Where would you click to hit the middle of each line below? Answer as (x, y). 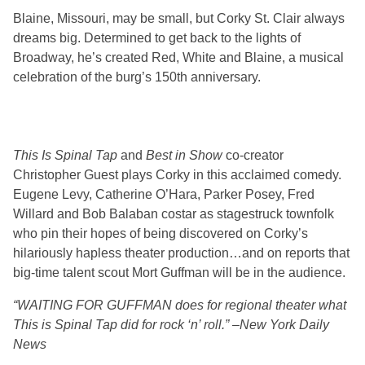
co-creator (253, 156)
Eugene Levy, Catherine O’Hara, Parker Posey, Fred (164, 195)
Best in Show (184, 156)
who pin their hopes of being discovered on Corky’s (161, 234)
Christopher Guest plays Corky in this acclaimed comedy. (177, 175)
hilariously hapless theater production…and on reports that (181, 253)
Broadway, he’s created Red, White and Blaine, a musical (178, 58)
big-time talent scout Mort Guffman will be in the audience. (179, 273)
